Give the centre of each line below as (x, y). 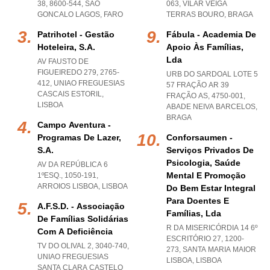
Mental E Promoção (206, 175)
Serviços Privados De (210, 150)
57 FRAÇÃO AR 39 (198, 85)
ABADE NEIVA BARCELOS (211, 107)
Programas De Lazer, (79, 137)
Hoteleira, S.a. (66, 47)
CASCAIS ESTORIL (70, 94)
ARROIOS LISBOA (68, 186)
